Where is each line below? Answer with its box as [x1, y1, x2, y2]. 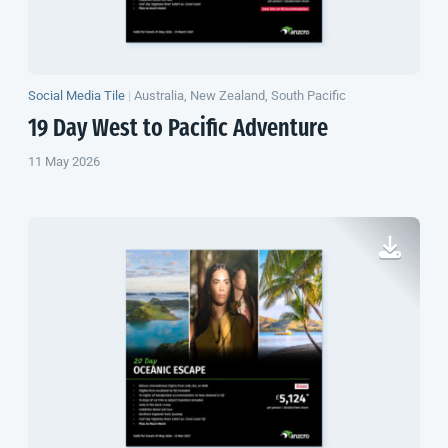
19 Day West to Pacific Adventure [28, 117, 328, 142]
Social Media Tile [28, 87, 125, 103]
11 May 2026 [28, 153, 100, 169]
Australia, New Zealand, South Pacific [134, 87, 346, 103]
